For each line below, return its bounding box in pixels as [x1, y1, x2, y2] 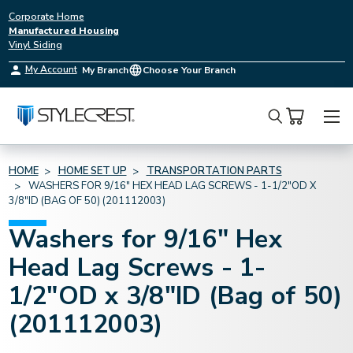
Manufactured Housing [8, 24, 119, 37]
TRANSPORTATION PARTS [146, 164, 282, 178]
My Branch [81, 64, 128, 76]
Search [267, 117, 316, 138]
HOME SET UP [58, 164, 127, 178]
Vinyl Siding [8, 39, 62, 51]
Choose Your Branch [142, 64, 236, 76]
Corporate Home [8, 10, 84, 23]
